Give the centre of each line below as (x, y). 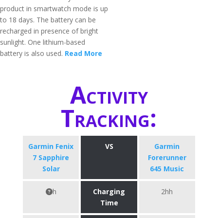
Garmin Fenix (51, 146)
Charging (109, 191)
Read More (83, 53)
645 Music (167, 169)
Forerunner (167, 157)
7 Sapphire (51, 157)
